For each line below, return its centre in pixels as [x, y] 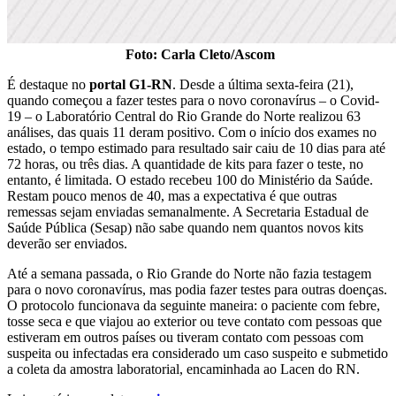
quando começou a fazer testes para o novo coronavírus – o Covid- [193, 101]
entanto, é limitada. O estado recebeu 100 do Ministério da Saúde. [190, 180]
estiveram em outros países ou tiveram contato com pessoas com [185, 338]
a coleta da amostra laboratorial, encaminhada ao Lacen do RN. [183, 369]
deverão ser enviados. [67, 244]
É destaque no [48, 85]
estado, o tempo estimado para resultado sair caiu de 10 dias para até [196, 148]
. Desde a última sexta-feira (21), [263, 85]
